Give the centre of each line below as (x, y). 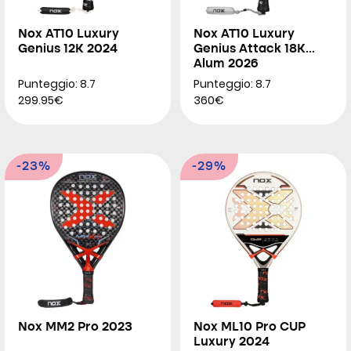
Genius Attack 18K (250, 49)
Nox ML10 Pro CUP (250, 327)
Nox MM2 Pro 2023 (75, 327)
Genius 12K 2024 (68, 49)
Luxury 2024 (232, 342)
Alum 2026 (226, 64)
